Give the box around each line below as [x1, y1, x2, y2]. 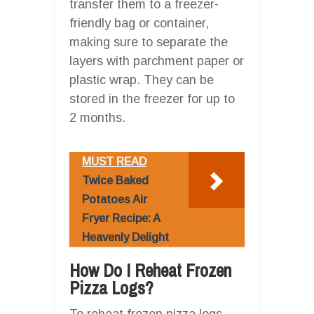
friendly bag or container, [69, 15, 209, 30]
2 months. [69, 110, 125, 125]
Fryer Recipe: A [82, 212, 160, 224]
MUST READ [82, 155, 146, 168]
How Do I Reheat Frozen [69, 258, 231, 282]
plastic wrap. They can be [69, 72, 214, 87]
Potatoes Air [82, 193, 147, 205]
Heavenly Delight [82, 231, 169, 243]
